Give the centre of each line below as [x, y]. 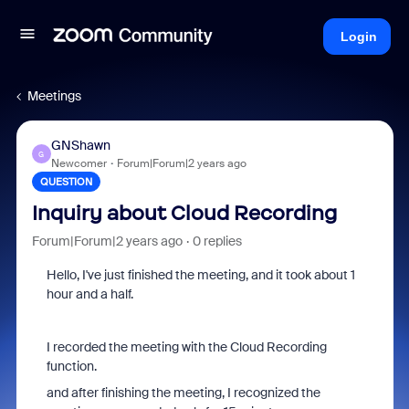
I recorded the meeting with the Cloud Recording [186, 347]
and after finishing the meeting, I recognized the [183, 393]
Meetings [54, 96]
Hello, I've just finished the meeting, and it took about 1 [200, 275]
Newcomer [79, 163]
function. [71, 366]
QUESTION [66, 182]
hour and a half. [89, 294]
